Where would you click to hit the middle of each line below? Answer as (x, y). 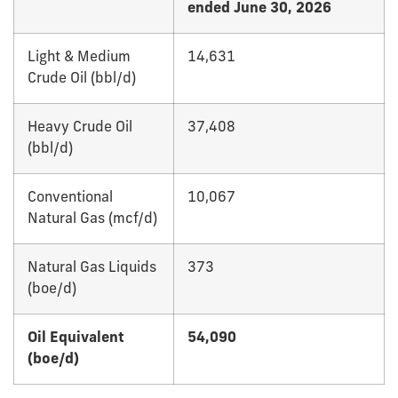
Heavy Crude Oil (80, 128)
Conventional (70, 199)
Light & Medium (79, 58)
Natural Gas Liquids (92, 269)
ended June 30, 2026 (259, 9)
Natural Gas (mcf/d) (92, 220)
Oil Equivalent (76, 339)
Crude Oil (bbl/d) (82, 80)
